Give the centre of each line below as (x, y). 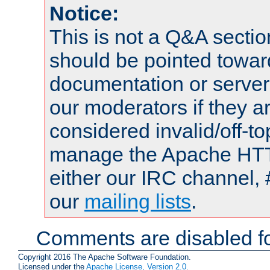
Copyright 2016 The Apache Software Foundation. (105, 257)
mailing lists (138, 201)
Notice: (84, 13)
